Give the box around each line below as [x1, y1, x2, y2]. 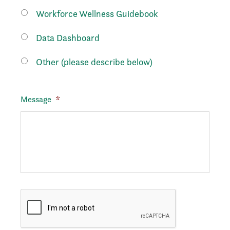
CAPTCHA [21, 188, 56, 199]
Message [21, 94, 51, 105]
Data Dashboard [36, 32, 100, 44]
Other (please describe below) [36, 56, 152, 68]
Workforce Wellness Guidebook [36, 8, 158, 20]
